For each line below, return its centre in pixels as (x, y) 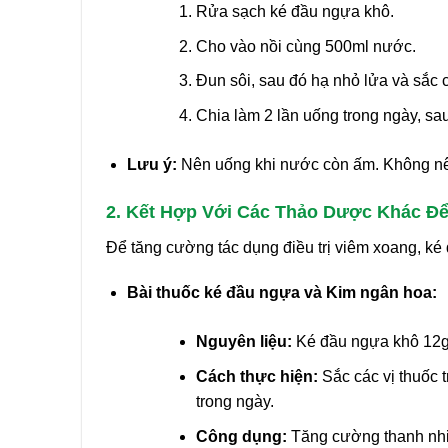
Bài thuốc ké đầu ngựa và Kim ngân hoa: (281, 293)
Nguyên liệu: (243, 342)
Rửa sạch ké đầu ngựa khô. (294, 11)
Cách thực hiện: (256, 376)
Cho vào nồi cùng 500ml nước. (305, 46)
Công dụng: (241, 436)
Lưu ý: (151, 164)
